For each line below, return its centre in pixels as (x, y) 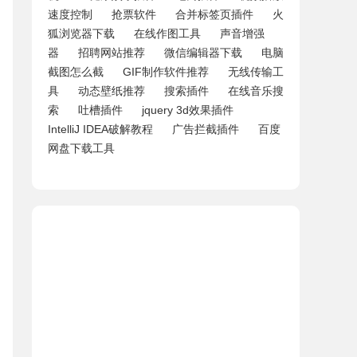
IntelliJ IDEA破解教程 (100, 129)
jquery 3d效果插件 (188, 110)
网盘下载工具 (81, 148)
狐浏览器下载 (81, 33)
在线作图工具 (167, 33)
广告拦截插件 (206, 129)
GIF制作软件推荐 (166, 72)
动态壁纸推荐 (112, 91)
